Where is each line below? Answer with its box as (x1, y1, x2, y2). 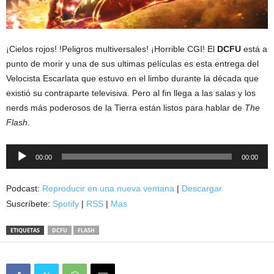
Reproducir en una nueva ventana (42, 183, 174, 193)
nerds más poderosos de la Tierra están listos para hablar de (6, 102, 245, 113)
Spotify (53, 198, 79, 209)
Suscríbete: (6, 198, 53, 209)
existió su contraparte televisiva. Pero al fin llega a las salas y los (6, 87, 256, 98)
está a (241, 43, 267, 54)
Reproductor (6, 146, 54, 156)
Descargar (182, 183, 222, 193)
